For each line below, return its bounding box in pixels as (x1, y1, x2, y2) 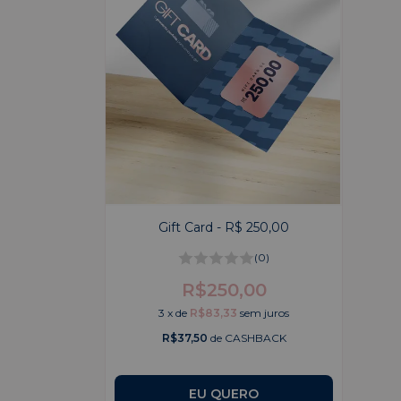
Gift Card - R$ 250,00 (158, 219, 290, 236)
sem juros (240, 305, 290, 320)
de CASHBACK (207, 330, 286, 345)
